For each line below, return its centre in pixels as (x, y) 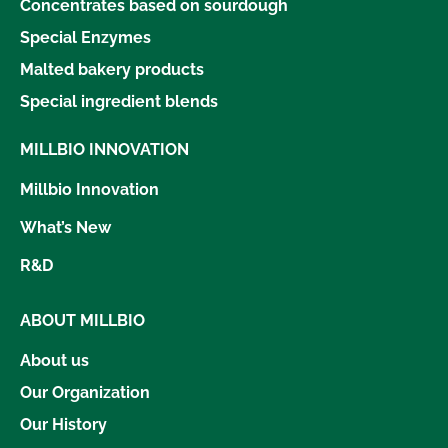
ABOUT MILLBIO (82, 320)
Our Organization (85, 392)
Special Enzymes (85, 37)
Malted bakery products (112, 69)
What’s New (65, 227)
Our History (63, 424)
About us (54, 360)
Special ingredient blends (119, 101)
